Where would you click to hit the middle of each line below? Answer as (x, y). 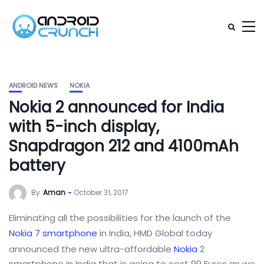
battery (37, 166)
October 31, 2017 (101, 193)
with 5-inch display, (84, 127)
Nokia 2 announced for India (116, 107)
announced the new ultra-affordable (91, 249)
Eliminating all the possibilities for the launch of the (120, 218)
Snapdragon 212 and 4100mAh (124, 146)
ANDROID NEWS (33, 85)
